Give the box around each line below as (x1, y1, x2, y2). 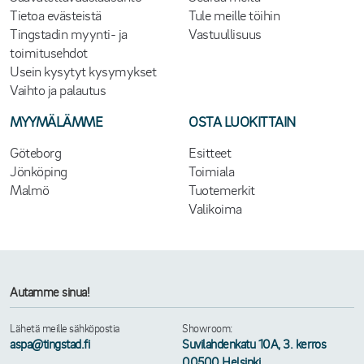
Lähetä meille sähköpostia (10, 321, 120, 336)
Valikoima (188, 199, 242, 218)
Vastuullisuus (188, 24, 262, 43)
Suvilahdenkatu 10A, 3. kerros (182, 336, 327, 353)
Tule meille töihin (188, 6, 280, 24)
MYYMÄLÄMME (10, 112, 103, 131)
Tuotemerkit (188, 180, 255, 199)
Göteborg (10, 143, 62, 162)
